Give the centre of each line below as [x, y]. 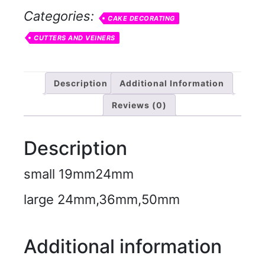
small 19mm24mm [79, 174]
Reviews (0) [139, 105]
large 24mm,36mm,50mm [102, 200]
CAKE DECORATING [141, 18]
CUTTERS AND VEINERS [75, 38]
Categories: [61, 16]
